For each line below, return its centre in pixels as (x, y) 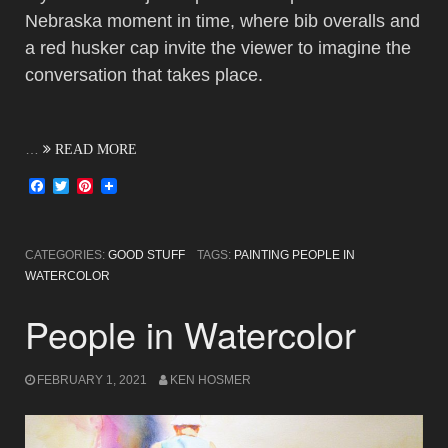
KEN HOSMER (210, 379)
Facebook (80, 185)
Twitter (92, 185)
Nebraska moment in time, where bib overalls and (222, 20)
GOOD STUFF (146, 254)
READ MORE (94, 148)
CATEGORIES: (66, 254)
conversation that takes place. (144, 74)
